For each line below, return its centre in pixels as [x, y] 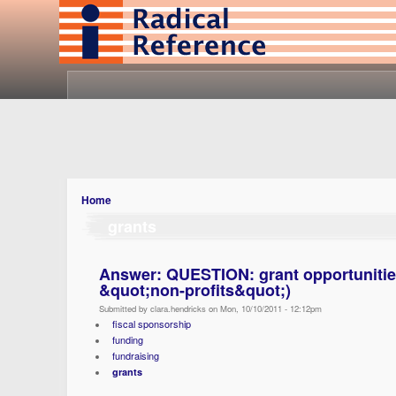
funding [127, 339]
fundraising [135, 355]
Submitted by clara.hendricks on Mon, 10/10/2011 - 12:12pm [211, 308]
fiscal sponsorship [151, 324]
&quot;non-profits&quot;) [195, 290]
